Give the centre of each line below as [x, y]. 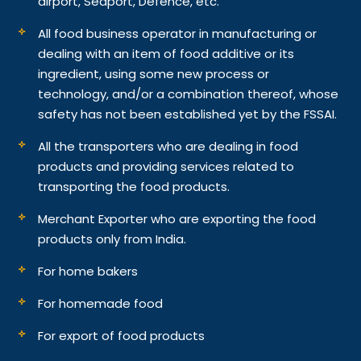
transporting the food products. [134, 186]
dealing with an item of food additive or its [166, 53]
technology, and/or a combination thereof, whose [189, 93]
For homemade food [101, 303]
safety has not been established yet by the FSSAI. [188, 114]
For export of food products [122, 335]
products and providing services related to [166, 166]
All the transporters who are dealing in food [168, 146]
